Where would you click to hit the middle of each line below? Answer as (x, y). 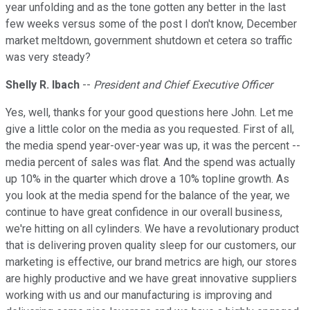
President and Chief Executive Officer (183, 85)
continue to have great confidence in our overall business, (144, 212)
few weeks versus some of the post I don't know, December (151, 24)
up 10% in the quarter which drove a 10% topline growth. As (147, 179)
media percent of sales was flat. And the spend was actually (151, 163)
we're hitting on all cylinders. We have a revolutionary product (152, 229)
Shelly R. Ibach (43, 85)
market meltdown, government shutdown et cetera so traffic (149, 41)
